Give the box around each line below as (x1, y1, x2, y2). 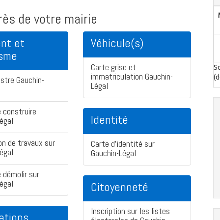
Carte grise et (91, 61, 136, 73)
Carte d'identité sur (91, 138, 155, 150)
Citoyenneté (91, 179, 148, 195)
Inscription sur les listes (91, 205, 170, 217)
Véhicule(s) (91, 35, 144, 51)
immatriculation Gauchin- (91, 71, 173, 82)
